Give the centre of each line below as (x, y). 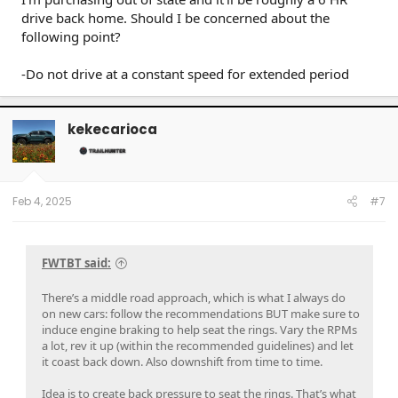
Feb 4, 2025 (42, 202)
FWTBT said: (76, 263)
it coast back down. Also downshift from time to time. (182, 361)
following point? (71, 37)
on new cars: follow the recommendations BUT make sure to (201, 313)
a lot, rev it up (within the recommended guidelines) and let (198, 345)
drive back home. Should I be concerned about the (175, 18)
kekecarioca (112, 129)
